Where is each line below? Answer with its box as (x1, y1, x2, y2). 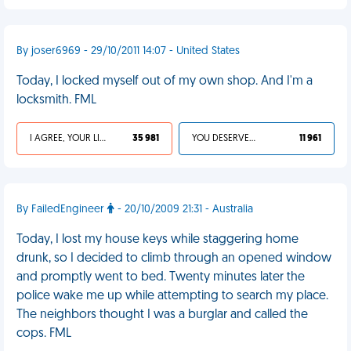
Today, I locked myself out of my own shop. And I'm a (16, 75, 313, 88)
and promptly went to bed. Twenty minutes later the (16, 271, 305, 284)
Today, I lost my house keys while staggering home (16, 233, 299, 246)
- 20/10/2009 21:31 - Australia (114, 204, 253, 215)
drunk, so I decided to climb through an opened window (16, 252, 331, 265)
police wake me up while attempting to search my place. (16, 290, 328, 302)
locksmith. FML (16, 94, 96, 107)
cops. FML (16, 327, 71, 340)
